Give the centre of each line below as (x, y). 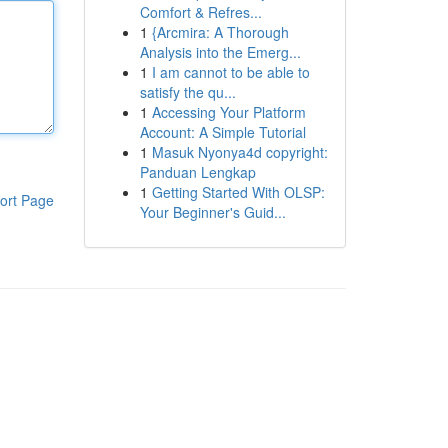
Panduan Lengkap (197, 172)
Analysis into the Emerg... (220, 52)
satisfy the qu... (187, 92)
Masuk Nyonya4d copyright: (239, 152)
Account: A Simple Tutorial (222, 132)
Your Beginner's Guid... (212, 212)
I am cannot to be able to (230, 72)
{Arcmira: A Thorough (220, 32)
